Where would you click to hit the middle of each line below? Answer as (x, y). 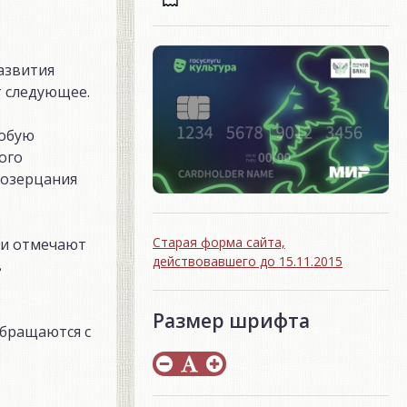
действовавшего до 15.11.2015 (248, 262)
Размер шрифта (231, 321)
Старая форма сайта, (219, 243)
